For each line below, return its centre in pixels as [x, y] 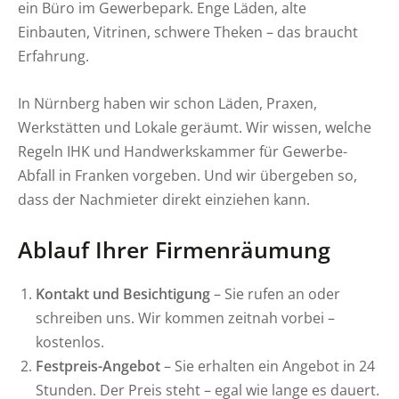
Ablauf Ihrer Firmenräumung [174, 249]
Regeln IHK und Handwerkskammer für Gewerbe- [183, 151]
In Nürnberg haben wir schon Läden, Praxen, [167, 103]
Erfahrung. [53, 56]
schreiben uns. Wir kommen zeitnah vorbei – [185, 317]
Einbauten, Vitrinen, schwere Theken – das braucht [188, 32]
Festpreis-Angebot [98, 365]
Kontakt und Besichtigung [123, 293]
